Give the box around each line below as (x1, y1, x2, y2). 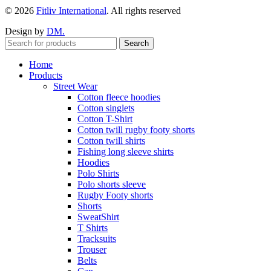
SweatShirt (77, 211, 119, 222)
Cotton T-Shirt (77, 113, 132, 124)
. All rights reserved (106, 5, 181, 16)
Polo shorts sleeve (77, 178, 146, 189)
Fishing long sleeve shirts (77, 146, 174, 157)
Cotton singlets (77, 102, 134, 113)
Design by (5, 25, 47, 36)
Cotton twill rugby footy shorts (77, 124, 195, 135)
